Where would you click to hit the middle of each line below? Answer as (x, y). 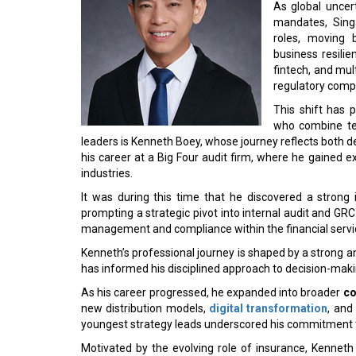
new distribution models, (145, 308)
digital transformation (269, 308)
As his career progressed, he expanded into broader (212, 292)
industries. (107, 173)
